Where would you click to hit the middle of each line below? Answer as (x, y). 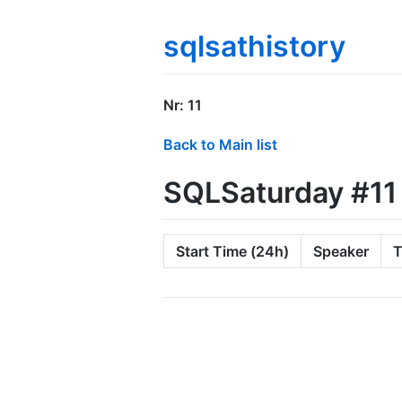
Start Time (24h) (232, 252)
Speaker (341, 252)
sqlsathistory (254, 46)
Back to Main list (220, 144)
